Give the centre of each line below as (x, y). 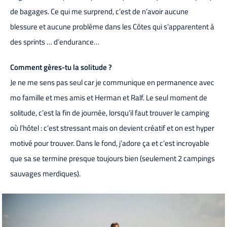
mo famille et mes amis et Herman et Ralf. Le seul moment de (109, 97)
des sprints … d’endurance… (55, 42)
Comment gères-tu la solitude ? (61, 67)
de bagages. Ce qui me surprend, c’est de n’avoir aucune (99, 11)
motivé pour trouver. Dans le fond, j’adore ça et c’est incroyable (110, 143)
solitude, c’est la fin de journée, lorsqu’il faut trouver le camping (110, 112)
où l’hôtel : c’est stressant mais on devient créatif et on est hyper (112, 128)
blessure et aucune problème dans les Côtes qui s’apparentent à (112, 26)
